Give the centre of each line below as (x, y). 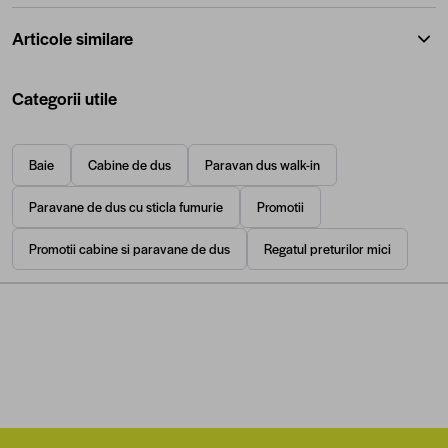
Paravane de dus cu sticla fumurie (126, 206)
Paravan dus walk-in (262, 164)
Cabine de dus (129, 164)
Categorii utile (64, 98)
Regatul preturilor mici (327, 248)
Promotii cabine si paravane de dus (129, 248)
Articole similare (72, 38)
